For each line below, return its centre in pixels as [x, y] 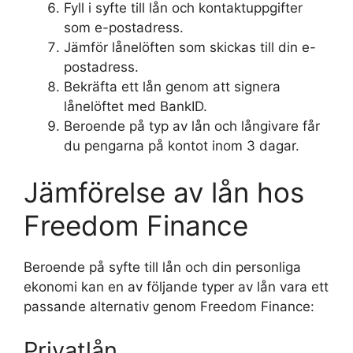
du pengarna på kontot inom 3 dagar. [182, 145]
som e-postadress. [124, 27]
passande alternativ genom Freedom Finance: [169, 307]
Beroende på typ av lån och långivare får [192, 126]
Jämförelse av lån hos [164, 192]
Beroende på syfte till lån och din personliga [162, 267]
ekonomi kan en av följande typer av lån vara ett [176, 287]
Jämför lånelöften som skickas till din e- [190, 47]
